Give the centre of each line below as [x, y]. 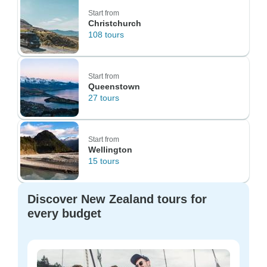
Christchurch [115, 23]
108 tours [106, 35]
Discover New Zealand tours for [117, 199]
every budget [64, 213]
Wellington [110, 150]
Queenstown [114, 86]
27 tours [104, 98]
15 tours [104, 161]
